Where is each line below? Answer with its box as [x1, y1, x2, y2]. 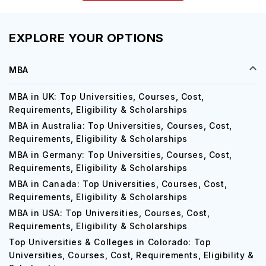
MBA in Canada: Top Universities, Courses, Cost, [9, 179, 227, 189]
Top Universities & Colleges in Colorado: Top [9, 237, 211, 247]
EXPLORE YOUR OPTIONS [9, 31, 164, 45]
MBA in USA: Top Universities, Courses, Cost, [9, 208, 210, 218]
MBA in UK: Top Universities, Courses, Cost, [9, 91, 204, 102]
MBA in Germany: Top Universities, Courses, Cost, [9, 150, 232, 160]
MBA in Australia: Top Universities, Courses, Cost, [9, 121, 233, 131]
